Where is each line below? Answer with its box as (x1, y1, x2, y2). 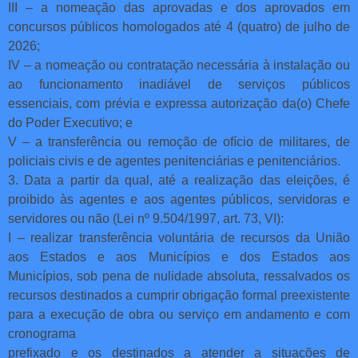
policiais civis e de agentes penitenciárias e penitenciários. (8, 153, 340, 168)
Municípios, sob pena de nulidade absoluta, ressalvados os (8, 268, 350, 283)
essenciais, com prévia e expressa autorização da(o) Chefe (8, 96, 350, 110)
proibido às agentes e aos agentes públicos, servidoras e (8, 192, 350, 206)
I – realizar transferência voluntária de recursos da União (8, 230, 350, 245)
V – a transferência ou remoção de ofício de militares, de (8, 134, 350, 149)
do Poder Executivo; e (8, 115, 133, 129)
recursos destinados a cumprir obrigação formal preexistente (8, 288, 350, 302)
